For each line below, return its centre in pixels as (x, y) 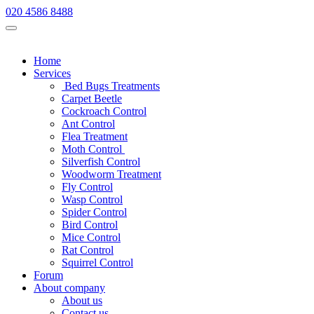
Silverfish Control (101, 162)
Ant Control (88, 124)
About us (82, 300)
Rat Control (88, 250)
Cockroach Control (104, 111)
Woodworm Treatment (111, 174)
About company (69, 288)
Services (52, 73)
